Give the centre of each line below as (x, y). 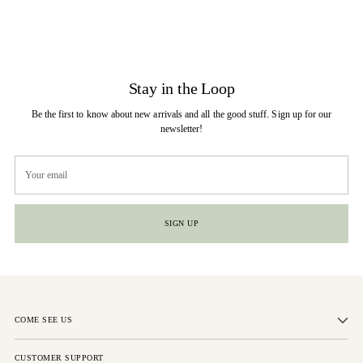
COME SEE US (44, 320)
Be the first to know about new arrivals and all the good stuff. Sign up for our (181, 114)
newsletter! (181, 129)
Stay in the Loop (181, 89)
